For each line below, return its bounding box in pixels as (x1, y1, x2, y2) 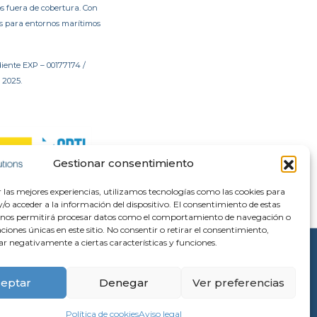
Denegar (98, 275, 149, 289)
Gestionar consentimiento (53, 156, 195, 170)
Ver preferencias (192, 275, 284, 289)
